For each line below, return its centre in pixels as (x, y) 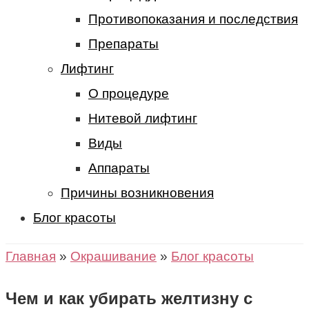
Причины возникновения (137, 193)
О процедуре (129, 93)
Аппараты (119, 168)
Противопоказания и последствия (193, 19)
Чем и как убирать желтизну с (129, 298)
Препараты (123, 44)
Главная (31, 256)
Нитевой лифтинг (143, 118)
